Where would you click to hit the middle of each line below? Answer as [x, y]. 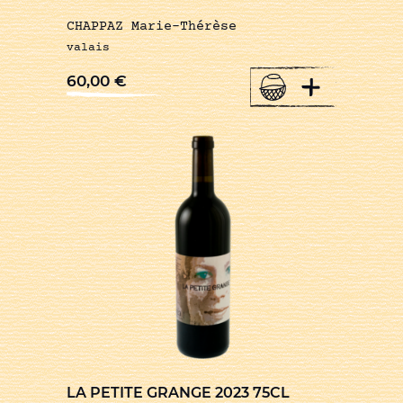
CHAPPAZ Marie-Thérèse [152, 26]
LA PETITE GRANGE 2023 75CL [178, 392]
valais [88, 47]
